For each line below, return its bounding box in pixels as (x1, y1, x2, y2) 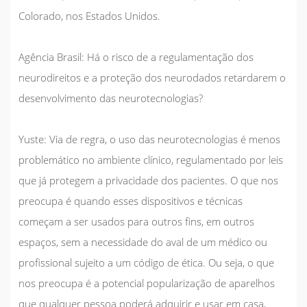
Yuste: (19, 132, 47, 146)
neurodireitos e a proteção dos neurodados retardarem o (19, 70, 286, 84)
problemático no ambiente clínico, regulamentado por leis (19, 152, 283, 167)
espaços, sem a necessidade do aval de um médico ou (19, 234, 267, 249)
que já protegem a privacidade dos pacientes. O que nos (19, 173, 278, 187)
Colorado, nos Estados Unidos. (19, 8, 160, 23)
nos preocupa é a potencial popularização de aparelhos (19, 275, 275, 290)
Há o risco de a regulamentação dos (84, 49, 254, 64)
